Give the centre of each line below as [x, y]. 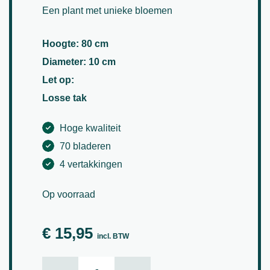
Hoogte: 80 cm [75, 43]
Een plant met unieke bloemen [107, 10]
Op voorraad [69, 194]
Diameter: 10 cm [79, 61]
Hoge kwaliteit [89, 128]
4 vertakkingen [90, 164]
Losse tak [64, 98]
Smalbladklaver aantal [126, 263]
